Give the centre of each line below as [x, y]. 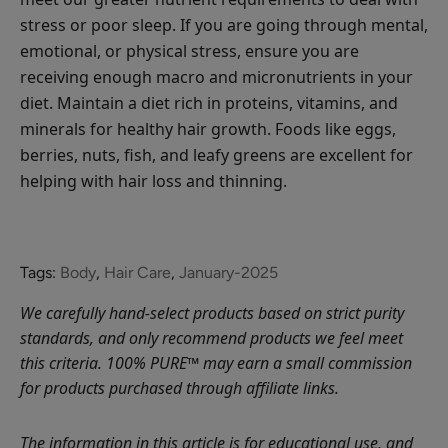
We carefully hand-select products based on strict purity [212, 312]
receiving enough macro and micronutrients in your [216, 76]
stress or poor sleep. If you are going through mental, [224, 24]
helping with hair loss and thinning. [153, 180]
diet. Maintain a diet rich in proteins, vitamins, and [209, 102]
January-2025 [228, 272]
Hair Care [137, 272]
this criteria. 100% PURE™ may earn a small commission [216, 362]
